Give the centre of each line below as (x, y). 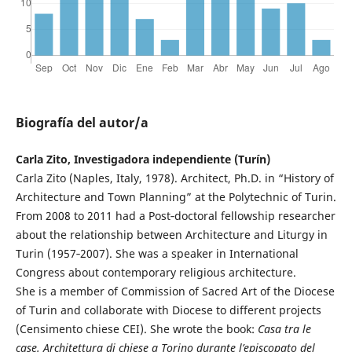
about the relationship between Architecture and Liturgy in (171, 234)
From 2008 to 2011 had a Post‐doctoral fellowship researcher (175, 215)
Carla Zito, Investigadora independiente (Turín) (143, 159)
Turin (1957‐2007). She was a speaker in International (157, 253)
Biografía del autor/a (82, 122)
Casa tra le (284, 328)
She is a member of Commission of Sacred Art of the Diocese (175, 291)
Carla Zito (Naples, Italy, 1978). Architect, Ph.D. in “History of (174, 178)
